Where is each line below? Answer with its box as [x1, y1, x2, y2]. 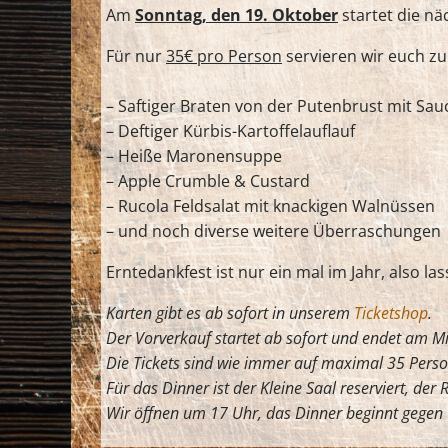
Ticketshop [354, 302, 428, 324]
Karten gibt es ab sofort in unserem [106, 302, 354, 324]
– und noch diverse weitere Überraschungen [106, 220, 441, 242]
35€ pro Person [166, 45, 282, 67]
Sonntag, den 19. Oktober [135, 4, 338, 26]
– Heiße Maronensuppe [106, 145, 282, 167]
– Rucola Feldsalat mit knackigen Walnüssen [106, 195, 435, 217]
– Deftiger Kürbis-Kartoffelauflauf [106, 120, 355, 142]
